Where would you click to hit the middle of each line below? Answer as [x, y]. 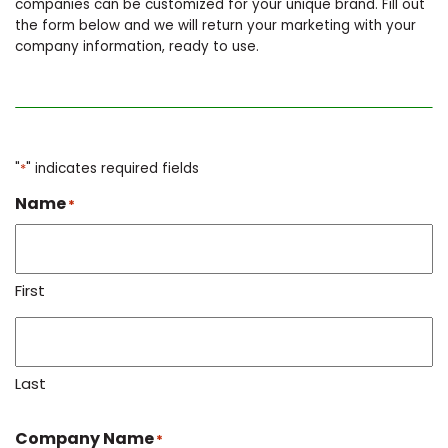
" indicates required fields [112, 168]
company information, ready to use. [137, 46]
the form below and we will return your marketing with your [215, 25]
